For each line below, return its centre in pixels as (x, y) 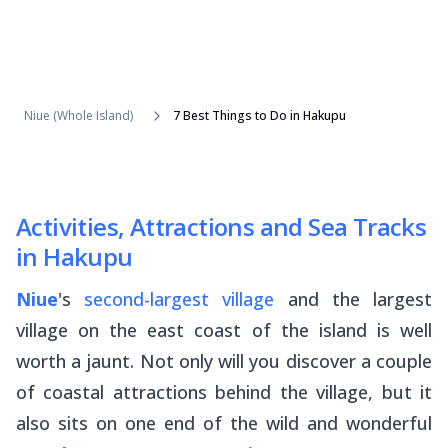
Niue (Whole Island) (78, 116)
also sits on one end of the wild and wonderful (224, 423)
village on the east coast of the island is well (224, 330)
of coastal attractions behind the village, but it (224, 392)
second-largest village (179, 299)
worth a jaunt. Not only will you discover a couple (224, 361)
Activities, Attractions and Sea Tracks (221, 227)
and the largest (353, 299)
